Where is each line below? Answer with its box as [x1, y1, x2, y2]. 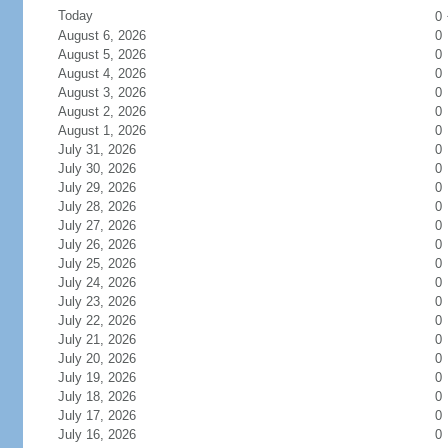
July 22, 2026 [57, 313, 136, 328]
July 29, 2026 [57, 180, 136, 195]
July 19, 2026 [57, 370, 136, 385]
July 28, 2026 [57, 199, 136, 214]
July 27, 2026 [57, 218, 136, 233]
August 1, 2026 [57, 123, 146, 138]
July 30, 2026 [57, 161, 136, 176]
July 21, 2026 [57, 332, 136, 347]
